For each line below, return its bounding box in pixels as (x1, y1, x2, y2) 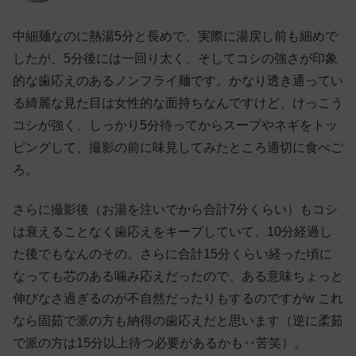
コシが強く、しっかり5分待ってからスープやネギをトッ (13, 118, 338, 132)
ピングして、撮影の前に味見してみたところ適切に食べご (13, 140, 343, 154)
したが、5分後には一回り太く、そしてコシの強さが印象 (13, 51, 338, 65)
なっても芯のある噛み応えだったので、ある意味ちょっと (13, 269, 343, 283)
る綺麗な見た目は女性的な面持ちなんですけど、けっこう (13, 95, 343, 110)
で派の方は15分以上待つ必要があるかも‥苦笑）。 (13, 335, 307, 350)
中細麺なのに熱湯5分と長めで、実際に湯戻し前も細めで (13, 29, 338, 43)
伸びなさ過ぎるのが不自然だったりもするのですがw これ (13, 291, 343, 305)
